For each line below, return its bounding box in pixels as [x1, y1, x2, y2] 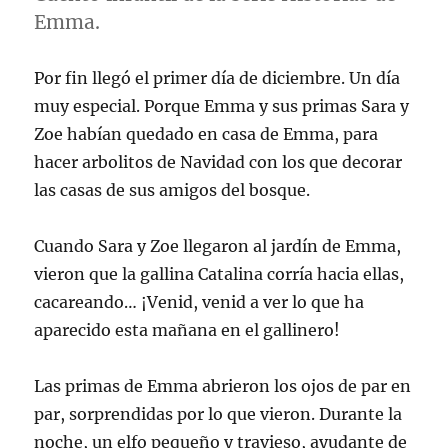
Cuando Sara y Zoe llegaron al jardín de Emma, [34, 236, 402, 257]
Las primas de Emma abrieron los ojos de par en [34, 376, 412, 397]
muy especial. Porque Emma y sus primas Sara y [34, 96, 410, 117]
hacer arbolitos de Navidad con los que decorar [34, 152, 403, 173]
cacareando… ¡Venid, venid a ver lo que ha [34, 292, 365, 313]
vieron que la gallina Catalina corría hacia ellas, [34, 264, 405, 285]
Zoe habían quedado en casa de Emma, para [34, 124, 379, 145]
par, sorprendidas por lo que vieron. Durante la [34, 404, 403, 425]
